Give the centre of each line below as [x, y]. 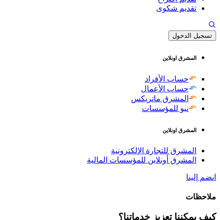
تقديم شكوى [176, 8]
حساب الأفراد [167, 79]
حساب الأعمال [165, 88]
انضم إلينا [201, 177]
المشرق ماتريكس [160, 98]
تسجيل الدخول [192, 36]
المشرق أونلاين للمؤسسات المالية [142, 160]
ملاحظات [201, 197]
